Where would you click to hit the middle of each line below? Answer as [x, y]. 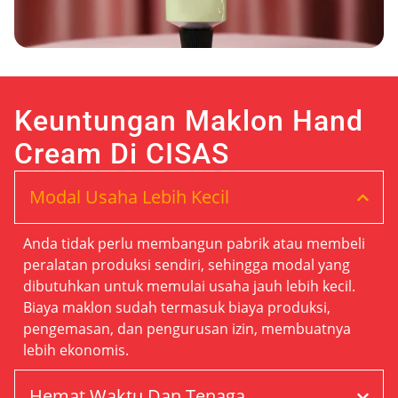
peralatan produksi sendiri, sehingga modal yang [187, 265]
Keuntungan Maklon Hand [189, 121]
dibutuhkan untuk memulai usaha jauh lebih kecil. [189, 286]
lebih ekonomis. [76, 350]
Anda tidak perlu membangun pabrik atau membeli [194, 243]
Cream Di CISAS [122, 154]
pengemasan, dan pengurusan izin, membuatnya [187, 329]
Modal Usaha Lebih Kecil [129, 197]
